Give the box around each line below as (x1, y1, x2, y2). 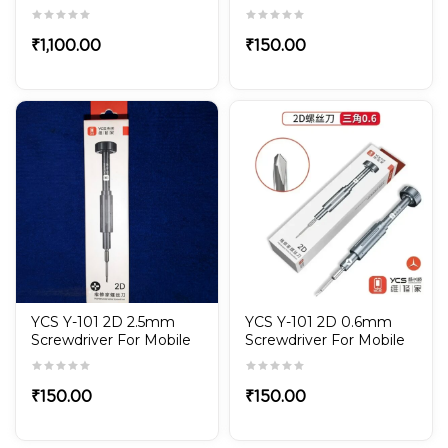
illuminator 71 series (31, 16, 167, 35)
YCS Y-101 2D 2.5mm (31, 313, 175, 332)
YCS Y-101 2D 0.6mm (245, 313, 392, 332)
